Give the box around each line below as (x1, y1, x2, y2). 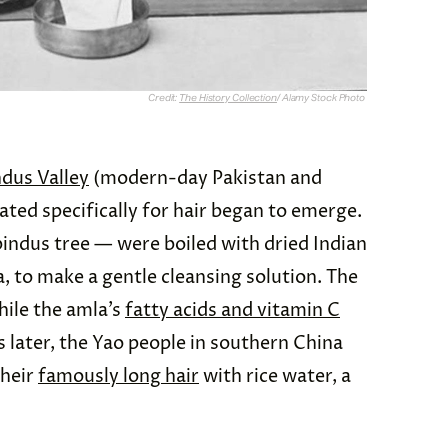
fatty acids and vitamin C (125, 298, 340, 324)
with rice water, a (199, 364, 351, 390)
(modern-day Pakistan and (89, 166, 322, 192)
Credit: (147, 91, 180, 105)
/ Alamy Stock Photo (276, 91, 367, 105)
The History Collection (179, 91, 277, 105)
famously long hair (38, 364, 199, 390)
